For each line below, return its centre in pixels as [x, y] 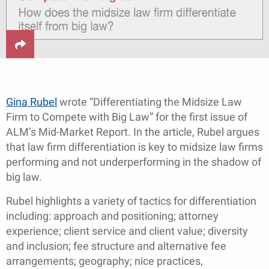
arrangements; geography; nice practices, [104, 261]
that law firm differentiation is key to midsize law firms [134, 147]
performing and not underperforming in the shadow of [134, 162]
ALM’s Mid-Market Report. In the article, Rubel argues [133, 132]
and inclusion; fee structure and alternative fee [116, 246]
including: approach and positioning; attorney [112, 216]
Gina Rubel [32, 102]
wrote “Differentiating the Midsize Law [150, 102]
